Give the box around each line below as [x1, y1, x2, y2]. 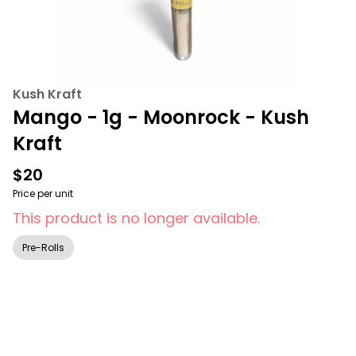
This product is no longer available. [13, 208, 260, 228]
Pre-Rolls [22, 241, 64, 254]
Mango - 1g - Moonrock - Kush [13, 104, 309, 130]
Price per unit [13, 187, 73, 200]
